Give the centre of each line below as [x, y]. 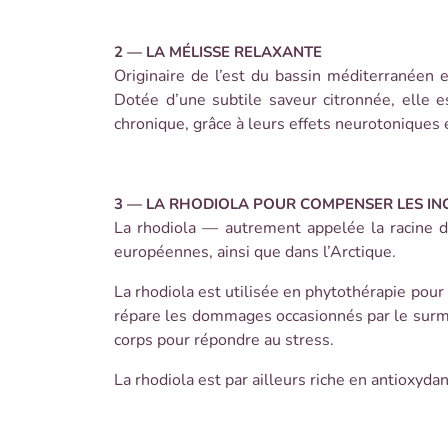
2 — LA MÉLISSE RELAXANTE [218, 52]
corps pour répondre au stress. [224, 340]
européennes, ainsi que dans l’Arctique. [255, 252]
